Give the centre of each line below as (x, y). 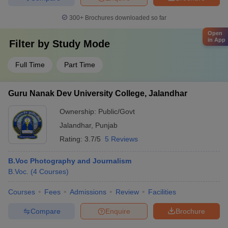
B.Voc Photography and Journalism (70, 161)
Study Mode (81, 44)
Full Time (30, 65)
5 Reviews (121, 139)
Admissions (88, 192)
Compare (45, 211)
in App (217, 39)
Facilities (162, 192)
